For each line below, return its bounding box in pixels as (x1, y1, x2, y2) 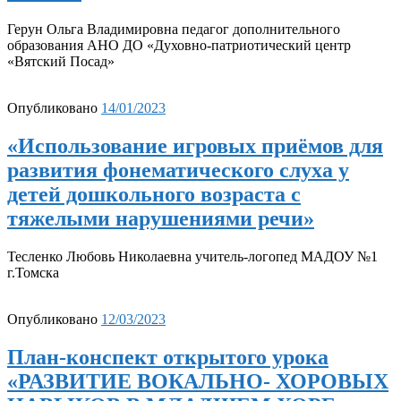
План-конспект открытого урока (7, 345, 328, 369)
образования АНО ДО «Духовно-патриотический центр (7, 37, 351, 53)
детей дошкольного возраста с (7, 182, 301, 206)
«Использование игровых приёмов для (7, 133, 383, 158)
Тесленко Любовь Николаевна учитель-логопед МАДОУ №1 (7, 248, 378, 264)
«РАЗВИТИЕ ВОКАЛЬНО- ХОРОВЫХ (7, 369, 388, 393)
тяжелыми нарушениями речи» (7, 206, 314, 230)
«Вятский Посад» (7, 53, 115, 69)
